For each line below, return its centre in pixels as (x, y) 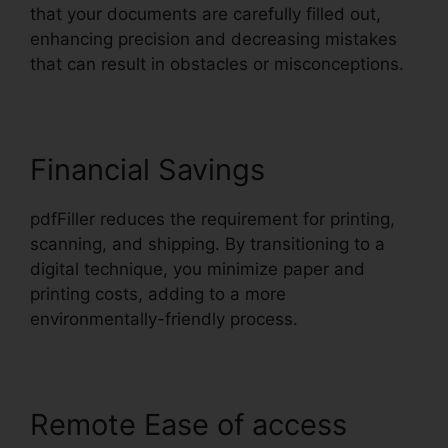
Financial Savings (147, 170)
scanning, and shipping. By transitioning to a (207, 244)
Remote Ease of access (188, 425)
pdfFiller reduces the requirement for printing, (212, 219)
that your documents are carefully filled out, (205, 14)
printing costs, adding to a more (158, 294)
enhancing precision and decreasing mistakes (213, 39)
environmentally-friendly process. (164, 319)
